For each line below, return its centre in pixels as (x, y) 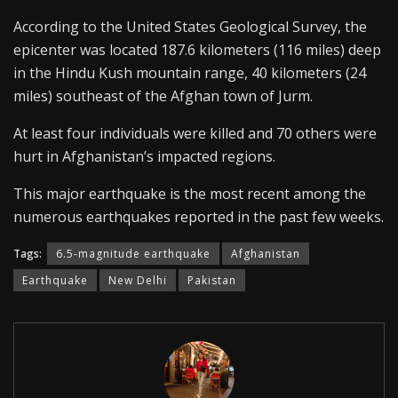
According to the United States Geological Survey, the (190, 27)
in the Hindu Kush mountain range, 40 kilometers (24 (190, 73)
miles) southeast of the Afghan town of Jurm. (163, 96)
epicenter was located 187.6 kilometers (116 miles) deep (197, 50)
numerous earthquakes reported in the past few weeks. (199, 217)
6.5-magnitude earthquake (133, 254)
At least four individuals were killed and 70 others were (195, 134)
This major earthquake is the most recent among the (190, 194)
